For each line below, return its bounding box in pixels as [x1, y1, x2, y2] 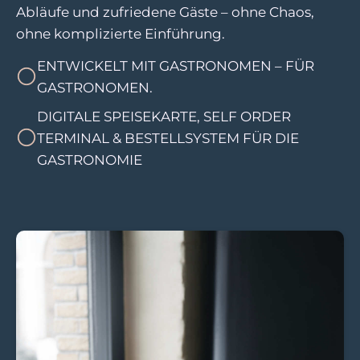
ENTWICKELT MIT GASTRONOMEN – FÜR [37, 57, 314, 75]
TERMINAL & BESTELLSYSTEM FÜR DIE [37, 129, 299, 146]
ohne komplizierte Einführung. [16, 24, 225, 42]
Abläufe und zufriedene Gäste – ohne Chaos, [16, 2, 314, 20]
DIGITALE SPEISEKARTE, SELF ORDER [37, 107, 291, 125]
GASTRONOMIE [37, 150, 142, 168]
